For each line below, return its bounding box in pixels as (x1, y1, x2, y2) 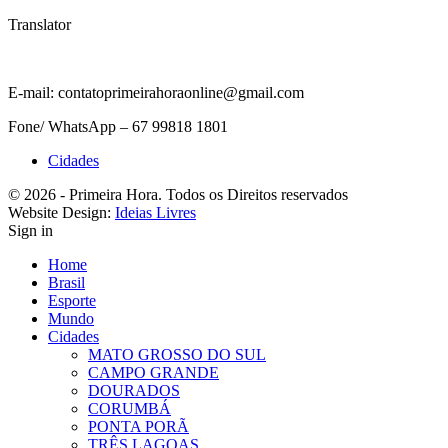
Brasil (48, 274, 85, 292)
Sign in (8, 222, 53, 240)
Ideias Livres (115, 204, 196, 222)
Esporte (48, 292, 96, 310)
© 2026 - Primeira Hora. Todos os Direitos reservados (8, 186, 348, 204)
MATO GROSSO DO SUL (88, 346, 266, 364)
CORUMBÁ (88, 400, 171, 418)
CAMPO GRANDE (88, 364, 219, 382)
